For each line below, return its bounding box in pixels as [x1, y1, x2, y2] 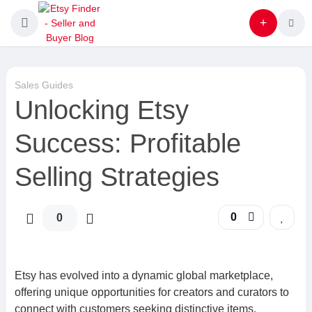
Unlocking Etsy [14, 95, 189, 125]
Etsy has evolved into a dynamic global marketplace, [14, 270, 273, 281]
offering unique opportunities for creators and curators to [14, 286, 289, 298]
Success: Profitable [14, 129, 241, 158]
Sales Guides [14, 79, 73, 91]
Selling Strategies [14, 162, 219, 192]
